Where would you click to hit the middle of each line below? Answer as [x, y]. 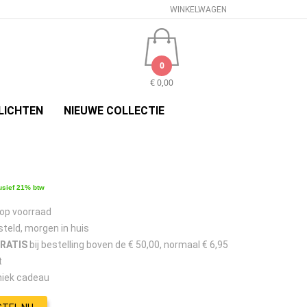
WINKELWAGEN [199, 10]
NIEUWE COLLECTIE [114, 111]
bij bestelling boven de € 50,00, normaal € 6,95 [127, 245]
